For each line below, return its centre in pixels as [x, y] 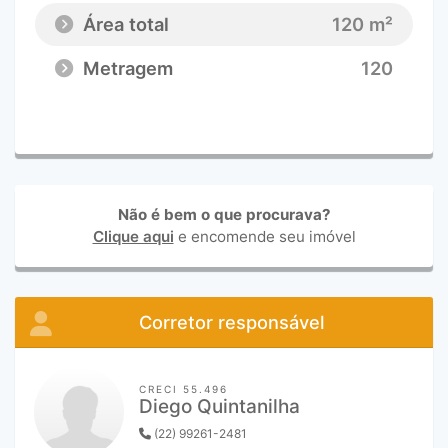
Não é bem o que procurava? [224, 214]
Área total [123, 24]
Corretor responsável [231, 322]
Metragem [125, 68]
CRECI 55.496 [184, 389]
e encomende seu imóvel [264, 236]
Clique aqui [133, 236]
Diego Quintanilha [220, 407]
